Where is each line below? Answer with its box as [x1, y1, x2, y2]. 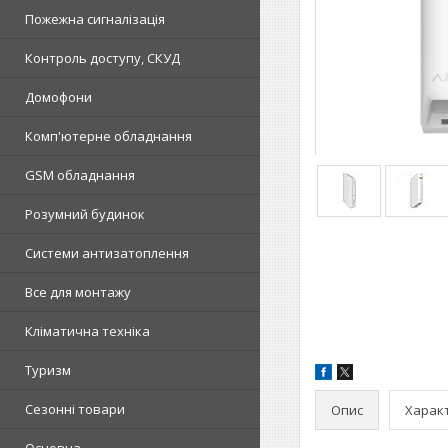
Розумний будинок [25, 205, 145, 223]
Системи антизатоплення [25, 244, 189, 262]
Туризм [25, 361, 71, 379]
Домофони [25, 88, 92, 106]
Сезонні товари [25, 400, 125, 418]
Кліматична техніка [25, 322, 150, 340]
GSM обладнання [25, 166, 135, 184]
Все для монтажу [25, 283, 131, 301]
